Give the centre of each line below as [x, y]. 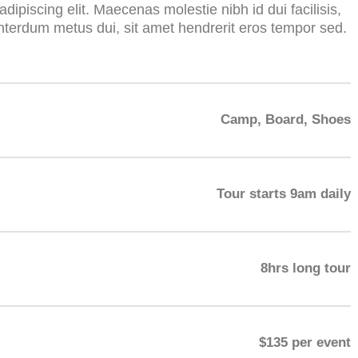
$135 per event [305, 342]
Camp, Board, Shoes [286, 119]
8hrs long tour [306, 268]
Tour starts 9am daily [284, 193]
